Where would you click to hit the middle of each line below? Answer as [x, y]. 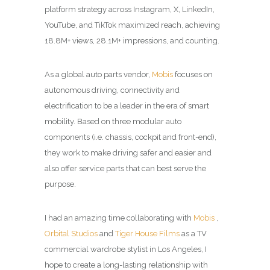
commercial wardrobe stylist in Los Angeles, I [126, 250]
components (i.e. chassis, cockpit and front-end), [130, 137]
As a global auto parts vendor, [98, 75]
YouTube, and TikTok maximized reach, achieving [132, 25]
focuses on [193, 75]
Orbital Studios [71, 234]
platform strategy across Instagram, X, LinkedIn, [130, 10]
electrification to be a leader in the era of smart [127, 106]
